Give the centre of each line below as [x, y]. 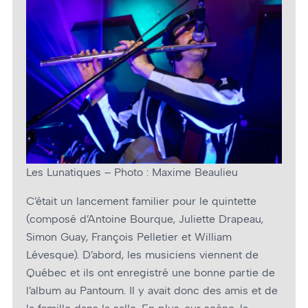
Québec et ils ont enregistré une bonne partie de [151, 273]
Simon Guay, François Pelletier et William [129, 237]
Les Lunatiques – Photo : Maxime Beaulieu [132, 172]
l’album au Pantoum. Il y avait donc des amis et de [152, 291]
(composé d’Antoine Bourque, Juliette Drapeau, [145, 219]
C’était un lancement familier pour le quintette [141, 201]
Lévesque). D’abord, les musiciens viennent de [142, 255]
